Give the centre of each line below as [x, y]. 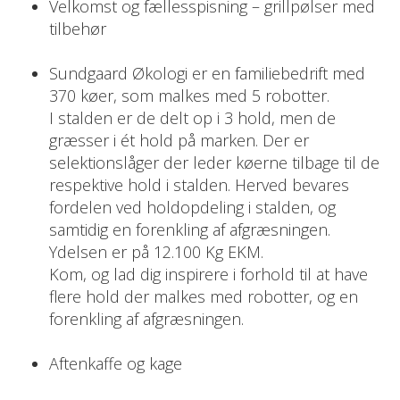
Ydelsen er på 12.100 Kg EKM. [156, 252]
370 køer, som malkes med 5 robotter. [189, 96]
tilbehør [78, 29]
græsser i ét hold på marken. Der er [179, 141]
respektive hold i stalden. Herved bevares [199, 185]
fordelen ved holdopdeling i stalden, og [192, 208]
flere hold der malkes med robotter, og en [204, 297]
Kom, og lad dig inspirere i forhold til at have [208, 275]
